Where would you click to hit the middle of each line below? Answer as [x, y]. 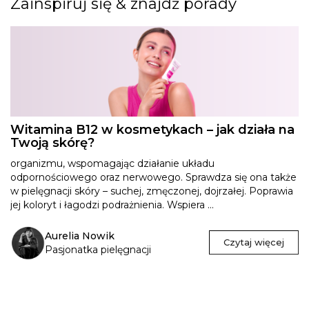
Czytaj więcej [254, 242]
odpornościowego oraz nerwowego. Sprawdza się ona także [153, 177]
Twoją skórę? [52, 142]
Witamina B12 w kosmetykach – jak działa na [152, 129]
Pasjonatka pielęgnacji [98, 249]
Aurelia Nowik [80, 236]
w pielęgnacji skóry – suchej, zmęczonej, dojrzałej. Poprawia [152, 191]
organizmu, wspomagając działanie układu [112, 163]
